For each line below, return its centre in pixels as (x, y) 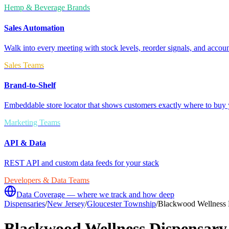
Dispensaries (25, 203)
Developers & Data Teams (47, 180)
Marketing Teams (32, 123)
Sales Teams (24, 65)
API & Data (25, 143)
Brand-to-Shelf (30, 85)
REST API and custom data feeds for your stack (82, 163)
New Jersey (66, 203)
